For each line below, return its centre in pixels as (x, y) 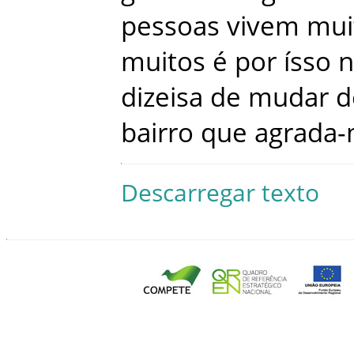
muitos (163, 62)
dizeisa (162, 97)
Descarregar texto (220, 192)
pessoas (170, 26)
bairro (157, 133)
